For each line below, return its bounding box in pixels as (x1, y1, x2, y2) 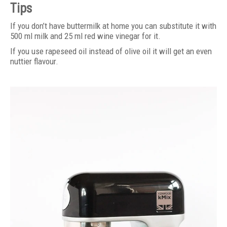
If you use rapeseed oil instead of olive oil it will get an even (10, 46, 212, 56)
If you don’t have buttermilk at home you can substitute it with (10, 20, 216, 31)
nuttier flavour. (10, 56, 58, 66)
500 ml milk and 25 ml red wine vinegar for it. (10, 30, 161, 41)
